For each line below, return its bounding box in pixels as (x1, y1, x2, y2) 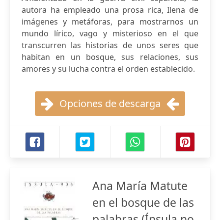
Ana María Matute (92, 178, 188, 193)
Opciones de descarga (59, 97, 161, 110)
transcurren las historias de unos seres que (22, 40, 198, 51)
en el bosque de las (92, 194, 194, 210)
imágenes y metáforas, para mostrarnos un (22, 16, 198, 27)
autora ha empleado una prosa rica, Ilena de (22, 4, 198, 15)
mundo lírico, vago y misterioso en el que (22, 28, 198, 39)
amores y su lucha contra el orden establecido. (22, 63, 195, 74)
